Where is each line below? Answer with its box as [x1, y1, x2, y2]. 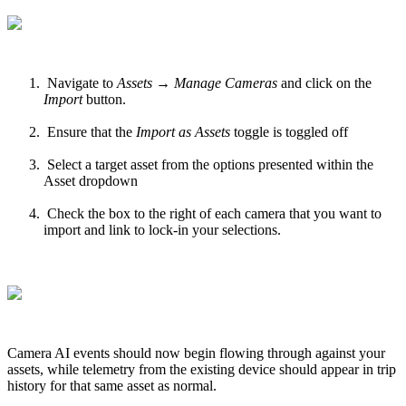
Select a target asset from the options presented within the [43, 156, 373, 172]
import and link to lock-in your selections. [43, 221, 281, 237]
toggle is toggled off [230, 123, 348, 140]
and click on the [277, 74, 372, 91]
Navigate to [43, 74, 117, 91]
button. [86, 91, 126, 107]
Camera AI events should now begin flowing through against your [7, 344, 385, 361]
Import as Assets [136, 123, 230, 140]
